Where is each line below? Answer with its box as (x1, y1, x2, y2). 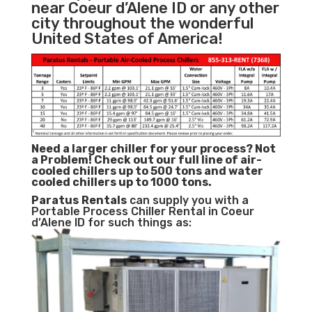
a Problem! (31, 153, 94, 167)
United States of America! (31, 29, 223, 49)
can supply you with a (126, 194, 249, 208)
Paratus (31, 194, 79, 208)
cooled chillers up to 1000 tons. (31, 175, 212, 189)
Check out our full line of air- (93, 153, 262, 167)
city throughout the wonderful (31, 14, 253, 33)
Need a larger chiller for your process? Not (31, 142, 276, 156)
